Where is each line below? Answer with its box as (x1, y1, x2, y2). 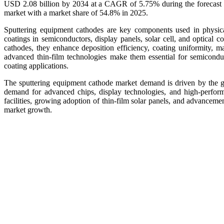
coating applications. (4, 61, 68, 70)
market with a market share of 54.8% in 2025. (4, 8, 148, 17)
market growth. (4, 105, 54, 114)
